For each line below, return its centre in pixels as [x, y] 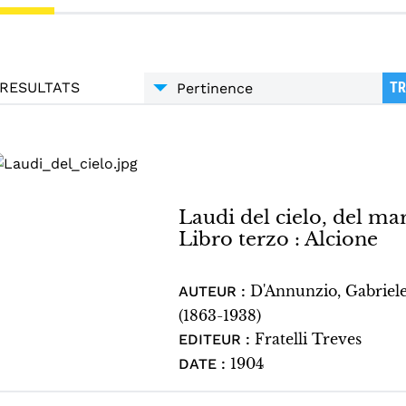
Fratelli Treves [309, 339]
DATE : [205, 364]
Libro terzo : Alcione [279, 239]
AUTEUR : [215, 291]
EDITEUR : [217, 339]
